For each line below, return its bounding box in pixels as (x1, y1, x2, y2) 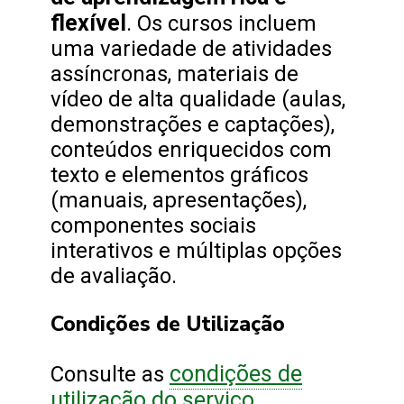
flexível (50, 9, 126, 36)
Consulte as (50, 361, 170, 387)
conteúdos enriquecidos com (50, 136, 332, 162)
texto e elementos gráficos (50, 161, 308, 188)
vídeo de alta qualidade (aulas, (50, 86, 345, 112)
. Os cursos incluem (126, 10, 317, 36)
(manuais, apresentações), (50, 187, 307, 213)
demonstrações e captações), (50, 111, 335, 137)
